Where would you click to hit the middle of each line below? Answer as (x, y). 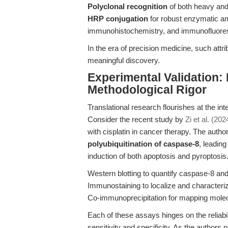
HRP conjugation (118, 19)
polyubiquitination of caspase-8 (143, 144)
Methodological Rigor (147, 90)
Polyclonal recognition (127, 6)
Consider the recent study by (136, 119)
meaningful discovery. (124, 60)
